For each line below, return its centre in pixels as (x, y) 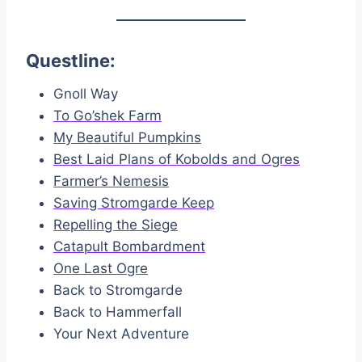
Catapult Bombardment (129, 247)
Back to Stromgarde (118, 290)
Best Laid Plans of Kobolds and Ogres (177, 160)
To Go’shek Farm (107, 116)
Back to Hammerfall (118, 312)
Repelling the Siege (116, 225)
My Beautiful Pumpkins (127, 138)
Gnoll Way (86, 94)
